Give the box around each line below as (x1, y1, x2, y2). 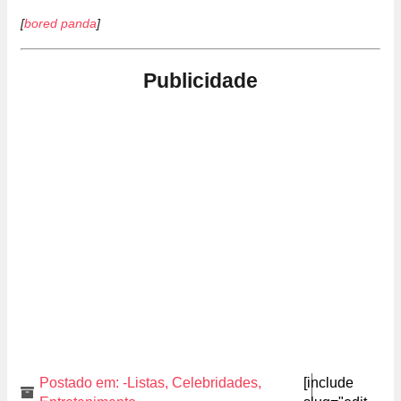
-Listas (123, 374, 165, 390)
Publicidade (143, 68, 258, 92)
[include (303, 374, 354, 390)
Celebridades (172, 374, 258, 390)
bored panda (24, 15, 97, 30)
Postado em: (39, 374, 119, 390)
